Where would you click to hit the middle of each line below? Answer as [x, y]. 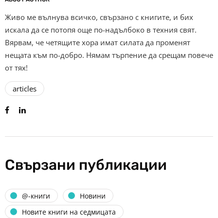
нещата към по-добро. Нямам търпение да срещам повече [109, 55]
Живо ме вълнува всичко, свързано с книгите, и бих [99, 17]
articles [25, 89]
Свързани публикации [86, 165]
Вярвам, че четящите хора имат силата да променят [98, 43]
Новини [93, 196]
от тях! [16, 68]
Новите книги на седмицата [69, 212]
